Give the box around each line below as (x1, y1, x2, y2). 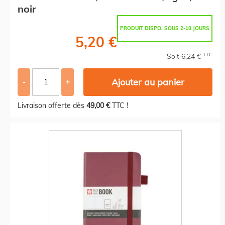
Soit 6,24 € (167, 51, 203, 61)
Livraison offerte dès (18, 100, 86, 110)
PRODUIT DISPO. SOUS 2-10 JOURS (120, 25, 209, 32)
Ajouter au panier (111, 76, 185, 88)
